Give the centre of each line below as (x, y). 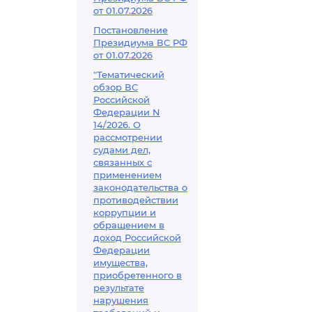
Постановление (131, 30)
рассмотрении (128, 137)
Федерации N (127, 112)
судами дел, (122, 150)
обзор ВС (116, 87)
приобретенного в (138, 275)
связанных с (123, 162)
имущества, (120, 263)
